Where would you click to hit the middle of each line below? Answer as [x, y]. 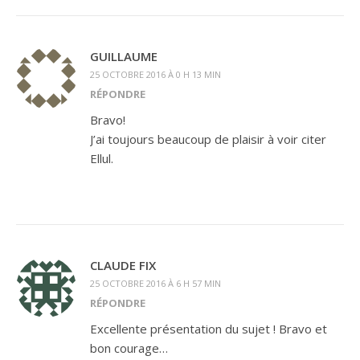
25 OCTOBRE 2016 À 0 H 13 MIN [155, 74]
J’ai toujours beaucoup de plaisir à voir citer [208, 139]
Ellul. [102, 158]
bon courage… [129, 348]
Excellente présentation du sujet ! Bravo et [209, 329]
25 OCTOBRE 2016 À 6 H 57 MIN [155, 283]
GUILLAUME [124, 56]
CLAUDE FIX [123, 265]
